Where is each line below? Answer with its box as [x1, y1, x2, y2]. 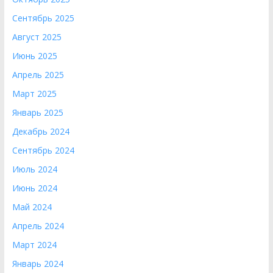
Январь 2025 [12, 107, 63, 118]
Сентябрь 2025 [12, 12, 74, 24]
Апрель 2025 [12, 69, 64, 80]
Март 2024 [12, 239, 57, 250]
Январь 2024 [12, 258, 63, 269]
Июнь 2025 [12, 50, 57, 62]
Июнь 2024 [12, 182, 57, 194]
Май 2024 [12, 201, 52, 213]
